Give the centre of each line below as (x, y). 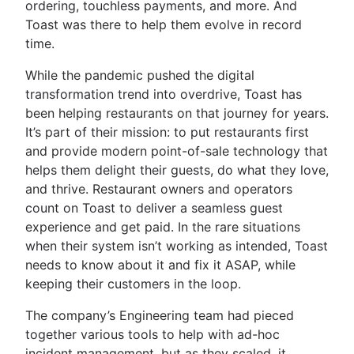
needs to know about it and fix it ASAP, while (160, 264)
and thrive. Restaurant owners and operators (159, 188)
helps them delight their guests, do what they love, (177, 169)
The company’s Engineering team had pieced (160, 315)
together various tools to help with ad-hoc (153, 334)
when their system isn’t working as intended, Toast (177, 245)
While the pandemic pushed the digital (140, 75)
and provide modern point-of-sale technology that (177, 151)
